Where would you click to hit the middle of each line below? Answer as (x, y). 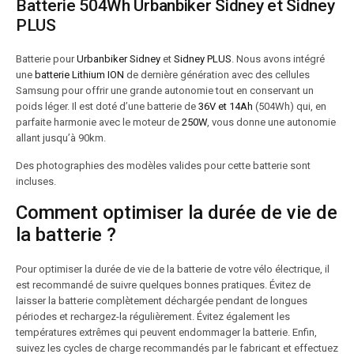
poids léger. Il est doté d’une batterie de (107, 106)
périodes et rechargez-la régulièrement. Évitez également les (153, 316)
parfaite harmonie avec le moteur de (99, 122)
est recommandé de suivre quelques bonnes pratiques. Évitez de (163, 285)
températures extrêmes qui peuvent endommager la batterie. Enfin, (166, 332)
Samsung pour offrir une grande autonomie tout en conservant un (165, 90)
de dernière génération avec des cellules (217, 75)
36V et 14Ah (226, 106)
